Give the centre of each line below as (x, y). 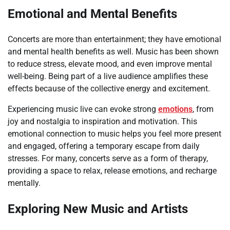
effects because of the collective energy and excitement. (109, 88)
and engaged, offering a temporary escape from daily (104, 146)
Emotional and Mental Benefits (92, 14)
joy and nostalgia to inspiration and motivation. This (102, 121)
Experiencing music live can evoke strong (83, 109)
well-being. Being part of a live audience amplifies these (108, 76)
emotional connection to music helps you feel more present (114, 133)
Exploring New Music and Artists (98, 209)
